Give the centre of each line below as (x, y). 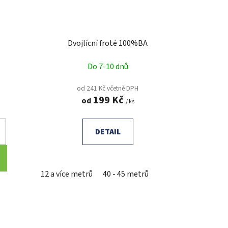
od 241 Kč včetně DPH (108, 88)
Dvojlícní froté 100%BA (108, 43)
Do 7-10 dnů (108, 66)
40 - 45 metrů (125, 174)
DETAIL (108, 132)
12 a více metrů (66, 174)
